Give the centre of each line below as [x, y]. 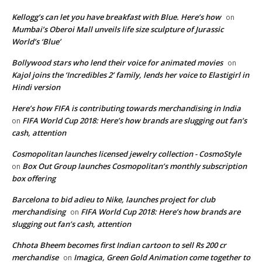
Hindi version [36, 87]
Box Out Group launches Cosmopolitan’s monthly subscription [135, 166]
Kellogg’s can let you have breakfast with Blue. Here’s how [116, 17]
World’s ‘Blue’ [36, 42]
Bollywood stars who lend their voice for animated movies [117, 63]
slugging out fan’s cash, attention [71, 224]
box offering [34, 179]
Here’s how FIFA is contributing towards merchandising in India [126, 108]
